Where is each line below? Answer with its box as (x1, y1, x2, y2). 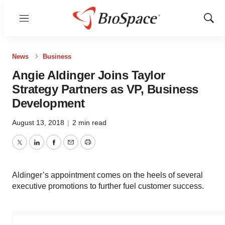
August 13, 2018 (12, 119, 66, 127)
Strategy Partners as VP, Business (12, 82, 198, 96)
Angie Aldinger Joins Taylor (12, 68, 165, 82)
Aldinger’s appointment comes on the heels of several (12, 171, 203, 179)
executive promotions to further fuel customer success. (12, 182, 204, 190)
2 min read (72, 119, 106, 127)
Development (12, 96, 85, 110)
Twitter (19, 144, 43, 153)
